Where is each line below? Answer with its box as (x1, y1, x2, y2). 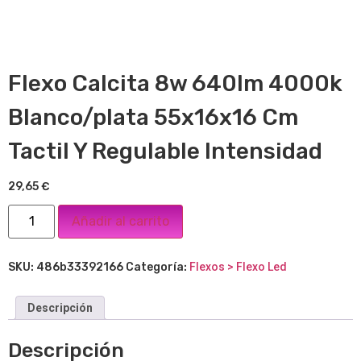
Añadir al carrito (72, 213, 170, 229)
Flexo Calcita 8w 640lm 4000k (8, 70, 342, 98)
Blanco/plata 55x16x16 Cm (8, 104, 298, 131)
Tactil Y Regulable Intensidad (8, 138, 322, 165)
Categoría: (126, 259, 189, 274)
